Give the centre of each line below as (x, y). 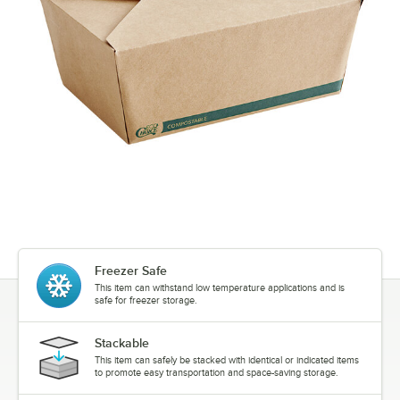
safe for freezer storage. (146, 300)
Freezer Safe (131, 271)
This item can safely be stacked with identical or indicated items (227, 360)
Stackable (122, 343)
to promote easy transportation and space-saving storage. (217, 373)
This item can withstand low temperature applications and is (220, 288)
